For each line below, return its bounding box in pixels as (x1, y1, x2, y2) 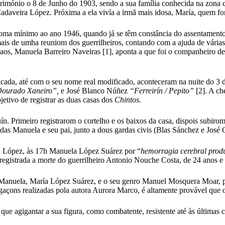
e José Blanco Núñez (59, 86, 130, 95)
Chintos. (115, 95, 141, 104)
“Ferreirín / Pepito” (130, 86, 196, 95)
